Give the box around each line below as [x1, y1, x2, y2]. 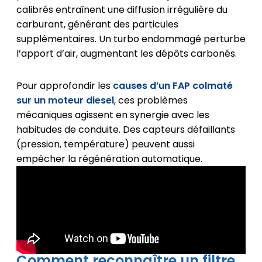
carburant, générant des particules [16, 17, 178, 31]
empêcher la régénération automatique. [16, 151, 202, 166]
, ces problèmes [113, 93, 188, 107]
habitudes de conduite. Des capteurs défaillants [16, 122, 235, 136]
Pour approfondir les [16, 78, 113, 92]
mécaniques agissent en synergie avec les [16, 108, 209, 122]
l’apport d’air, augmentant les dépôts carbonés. [16, 46, 237, 60]
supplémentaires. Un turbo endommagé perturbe [16, 32, 246, 46]
